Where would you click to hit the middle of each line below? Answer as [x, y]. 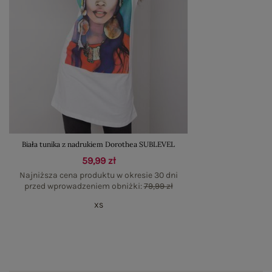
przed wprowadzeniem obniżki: [84, 186]
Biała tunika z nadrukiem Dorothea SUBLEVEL [98, 144]
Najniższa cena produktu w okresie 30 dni [98, 175]
